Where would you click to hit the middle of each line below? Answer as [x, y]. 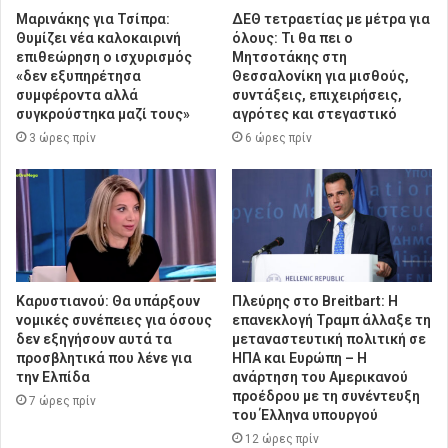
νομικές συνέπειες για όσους [114, 320]
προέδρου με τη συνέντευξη [326, 396]
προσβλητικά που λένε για [104, 358]
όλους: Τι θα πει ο [292, 38]
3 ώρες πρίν [62, 138]
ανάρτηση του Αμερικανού [320, 377]
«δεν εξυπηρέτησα [78, 76]
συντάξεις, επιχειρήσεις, [317, 95]
